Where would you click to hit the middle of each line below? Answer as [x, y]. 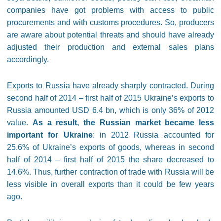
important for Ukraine [50, 135]
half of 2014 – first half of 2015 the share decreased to [110, 160]
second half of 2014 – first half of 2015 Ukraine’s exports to [110, 98]
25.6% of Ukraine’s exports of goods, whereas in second [110, 147]
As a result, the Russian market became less [123, 123]
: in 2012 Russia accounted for [153, 135]
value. [20, 123]
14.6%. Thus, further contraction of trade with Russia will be [110, 172]
